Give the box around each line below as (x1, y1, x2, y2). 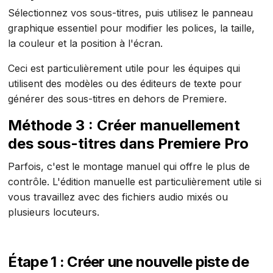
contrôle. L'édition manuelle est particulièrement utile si (8, 175, 262, 188)
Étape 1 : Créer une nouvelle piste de (8, 253, 249, 271)
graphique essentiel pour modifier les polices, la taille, (8, 22, 255, 35)
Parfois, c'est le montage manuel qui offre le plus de (8, 160, 250, 173)
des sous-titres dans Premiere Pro (8, 135, 249, 153)
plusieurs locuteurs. (8, 206, 100, 219)
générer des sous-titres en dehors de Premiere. (8, 93, 227, 105)
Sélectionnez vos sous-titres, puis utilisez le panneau (8, 7, 253, 19)
